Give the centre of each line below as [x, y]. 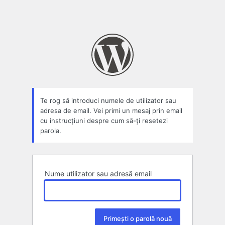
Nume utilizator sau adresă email [98, 174]
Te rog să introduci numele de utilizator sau [108, 100]
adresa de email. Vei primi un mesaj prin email [111, 110]
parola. [51, 130]
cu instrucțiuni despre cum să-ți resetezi [104, 120]
